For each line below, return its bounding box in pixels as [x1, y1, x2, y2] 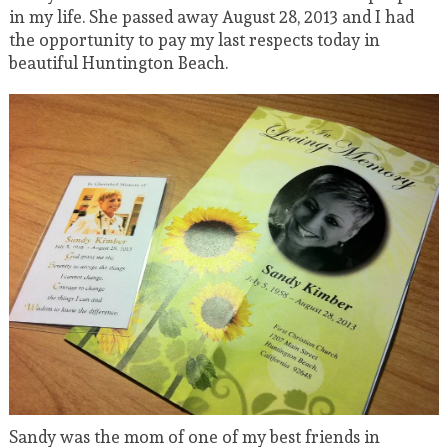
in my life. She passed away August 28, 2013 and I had [8, 2, 414, 30]
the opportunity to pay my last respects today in [8, 25, 380, 53]
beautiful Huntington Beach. [8, 48, 228, 76]
